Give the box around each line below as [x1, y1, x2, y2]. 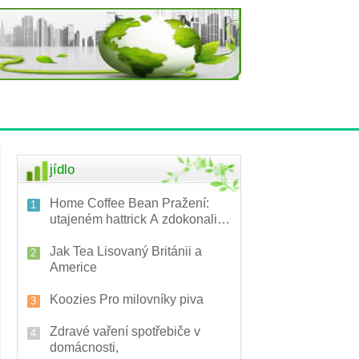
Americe [50, 260, 97, 274]
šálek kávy [50, 228, 110, 242]
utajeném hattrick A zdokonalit [50, 212, 220, 226]
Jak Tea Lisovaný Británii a [50, 244, 202, 258]
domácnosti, [50, 341, 119, 354]
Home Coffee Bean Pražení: [50, 196, 209, 210]
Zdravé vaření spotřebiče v [50, 325, 200, 338]
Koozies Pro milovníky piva [50, 292, 204, 306]
